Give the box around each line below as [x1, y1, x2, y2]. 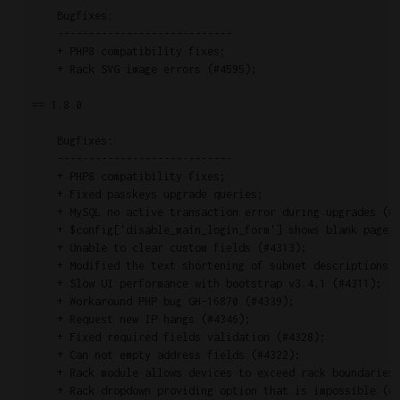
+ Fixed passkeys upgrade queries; [31, 187, 263, 202]
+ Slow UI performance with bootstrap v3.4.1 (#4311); [31, 277, 382, 291]
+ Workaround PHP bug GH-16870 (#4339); [31, 295, 295, 309]
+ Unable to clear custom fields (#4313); [31, 241, 307, 255]
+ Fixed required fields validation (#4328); [31, 330, 326, 345]
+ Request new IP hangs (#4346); [31, 312, 251, 327]
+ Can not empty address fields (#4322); [31, 348, 301, 362]
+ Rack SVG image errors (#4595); [31, 62, 257, 77]
